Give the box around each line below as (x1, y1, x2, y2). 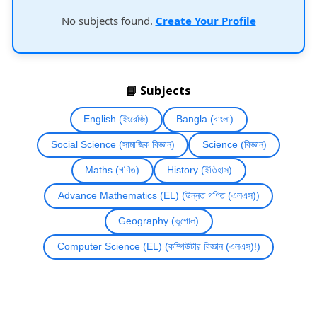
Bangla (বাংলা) (176, 113, 234, 125)
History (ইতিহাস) (167, 164, 232, 176)
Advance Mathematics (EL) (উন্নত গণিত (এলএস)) (181, 190, 260, 202)
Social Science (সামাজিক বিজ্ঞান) (50, 139, 175, 151)
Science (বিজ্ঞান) (202, 139, 267, 151)
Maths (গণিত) (85, 164, 139, 176)
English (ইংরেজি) (83, 113, 149, 125)
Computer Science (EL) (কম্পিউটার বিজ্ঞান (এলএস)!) (57, 241, 260, 253)
